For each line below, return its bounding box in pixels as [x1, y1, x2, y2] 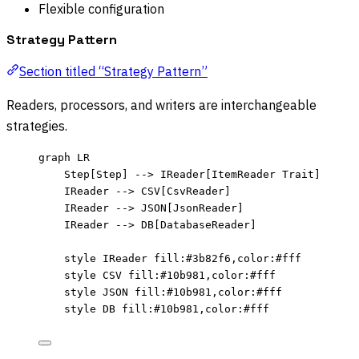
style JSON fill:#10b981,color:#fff [64, 285, 282, 298]
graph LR [38, 151, 90, 163]
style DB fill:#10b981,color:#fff [64, 302, 269, 315]
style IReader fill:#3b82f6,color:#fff [64, 252, 301, 264]
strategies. [6, 117, 67, 134]
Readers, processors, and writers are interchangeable [6, 96, 317, 113]
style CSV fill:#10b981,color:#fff [64, 268, 276, 281]
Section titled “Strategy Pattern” [19, 63, 208, 79]
